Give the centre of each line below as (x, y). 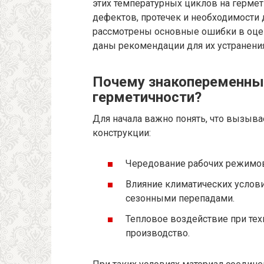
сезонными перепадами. (180, 198)
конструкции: (122, 133)
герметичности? (147, 98)
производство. (158, 233)
